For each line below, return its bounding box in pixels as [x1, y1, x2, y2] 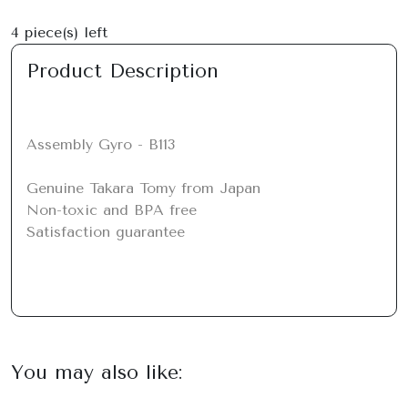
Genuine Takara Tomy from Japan [26, 179, 260, 197]
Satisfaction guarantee [26, 223, 185, 240]
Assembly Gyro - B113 [26, 136, 175, 153]
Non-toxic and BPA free [26, 201, 197, 219]
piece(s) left [19, 24, 107, 41]
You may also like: [11, 361, 182, 383]
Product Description [26, 59, 219, 82]
